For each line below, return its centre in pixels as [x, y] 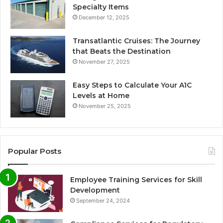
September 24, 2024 [103, 201]
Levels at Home [101, 96]
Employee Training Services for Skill [136, 180]
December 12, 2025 [104, 18]
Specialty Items [101, 7]
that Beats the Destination [122, 52]
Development [95, 190]
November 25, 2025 [105, 106]
